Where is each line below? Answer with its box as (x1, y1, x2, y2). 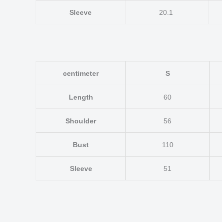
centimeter (63, 69, 99, 77)
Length (68, 93, 93, 101)
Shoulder (65, 116, 96, 125)
